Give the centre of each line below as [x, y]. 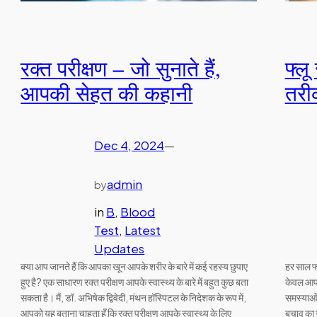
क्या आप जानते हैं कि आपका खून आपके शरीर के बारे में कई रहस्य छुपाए [134, 266]
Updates [120, 248]
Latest [143, 230]
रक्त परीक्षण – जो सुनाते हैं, [121, 70]
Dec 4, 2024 [129, 146]
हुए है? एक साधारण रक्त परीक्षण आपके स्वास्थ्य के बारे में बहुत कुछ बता [135, 281]
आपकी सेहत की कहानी [107, 94]
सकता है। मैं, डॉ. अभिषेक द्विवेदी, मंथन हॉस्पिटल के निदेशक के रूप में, [134, 297]
